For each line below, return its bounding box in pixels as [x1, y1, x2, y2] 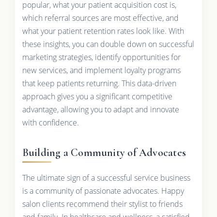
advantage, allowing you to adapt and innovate [22, 104, 179, 115]
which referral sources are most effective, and [22, 12, 179, 23]
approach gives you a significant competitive [22, 91, 172, 102]
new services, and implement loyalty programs [22, 64, 181, 76]
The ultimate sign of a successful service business [22, 172, 190, 183]
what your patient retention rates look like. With [22, 25, 184, 36]
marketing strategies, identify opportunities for [22, 51, 181, 62]
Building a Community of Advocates [22, 146, 186, 159]
